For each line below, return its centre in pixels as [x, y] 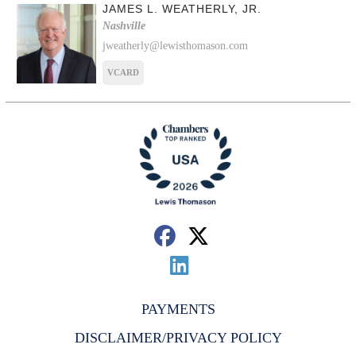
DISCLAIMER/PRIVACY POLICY [178, 338]
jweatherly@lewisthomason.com [176, 46]
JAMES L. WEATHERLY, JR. [182, 9]
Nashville [124, 26]
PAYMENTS [178, 310]
